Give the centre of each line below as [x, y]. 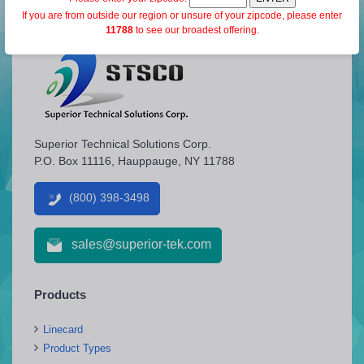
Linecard [63, 329]
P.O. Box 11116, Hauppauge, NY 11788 [134, 160]
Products [60, 294]
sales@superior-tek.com [141, 245]
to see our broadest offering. [196, 30]
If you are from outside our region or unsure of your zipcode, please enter [182, 15]
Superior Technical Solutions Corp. [123, 143]
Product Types [77, 348]
